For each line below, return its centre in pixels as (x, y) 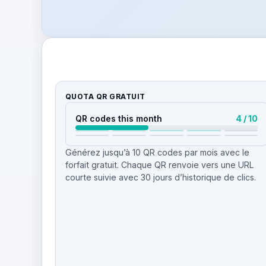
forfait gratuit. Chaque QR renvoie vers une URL (159, 164)
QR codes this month (118, 118)
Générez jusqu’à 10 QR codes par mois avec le (157, 152)
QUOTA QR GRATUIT (105, 96)
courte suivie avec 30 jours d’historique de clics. (160, 177)
